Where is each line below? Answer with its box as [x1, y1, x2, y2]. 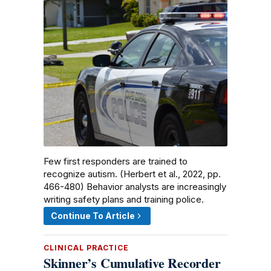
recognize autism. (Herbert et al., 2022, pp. [44, 168, 221, 180]
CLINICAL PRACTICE [44, 243, 129, 252]
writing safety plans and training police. [44, 194, 204, 205]
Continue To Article [51, 211, 135, 221]
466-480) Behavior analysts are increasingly [44, 181, 226, 192]
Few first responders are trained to [44, 155, 188, 167]
